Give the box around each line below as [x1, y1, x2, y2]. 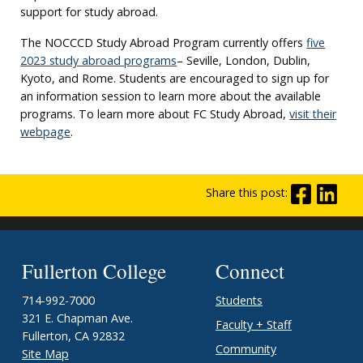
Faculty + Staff [216, 317, 292, 333]
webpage [20, 123, 71, 139]
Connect [216, 257, 284, 285]
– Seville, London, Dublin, [177, 52, 311, 68]
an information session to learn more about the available [20, 88, 322, 104]
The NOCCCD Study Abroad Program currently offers [20, 34, 307, 50]
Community [216, 341, 276, 357]
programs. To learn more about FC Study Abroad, [20, 105, 290, 122]
